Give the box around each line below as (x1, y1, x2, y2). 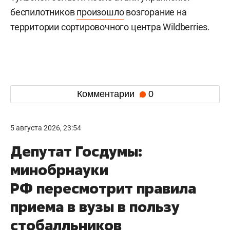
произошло (76, 6, 124, 17)
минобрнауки (10, 160, 108, 179)
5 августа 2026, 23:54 (10, 123, 81, 132)
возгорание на (124, 6, 187, 17)
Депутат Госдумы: (10, 141, 142, 161)
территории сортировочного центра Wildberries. (10, 21, 210, 32)
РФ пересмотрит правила (10, 178, 196, 198)
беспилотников (10, 6, 77, 17)
